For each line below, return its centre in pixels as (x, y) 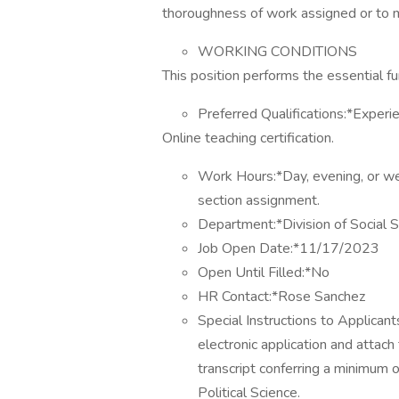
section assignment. (259, 200)
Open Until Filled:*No (264, 273)
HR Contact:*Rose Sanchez (281, 297)
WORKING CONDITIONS (277, 52)
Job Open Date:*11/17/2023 (289, 248)
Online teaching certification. (248, 138)
